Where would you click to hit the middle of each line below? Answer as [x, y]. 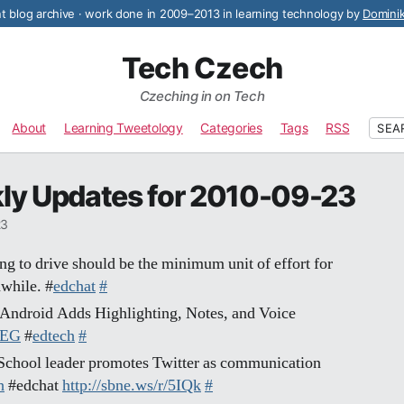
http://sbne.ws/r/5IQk [132, 386]
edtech [54, 336]
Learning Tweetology [123, 128]
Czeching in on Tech [202, 96]
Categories [231, 128]
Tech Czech [202, 68]
